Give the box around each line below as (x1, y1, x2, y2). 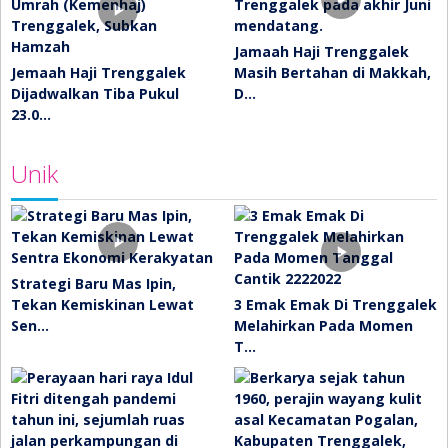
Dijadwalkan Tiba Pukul (11, 84, 179, 104)
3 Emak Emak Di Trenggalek (234, 295, 437, 315)
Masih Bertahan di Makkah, (234, 63, 431, 83)
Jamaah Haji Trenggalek (234, 42, 409, 62)
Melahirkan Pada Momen (234, 316, 413, 336)
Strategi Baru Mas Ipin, (11, 274, 176, 294)
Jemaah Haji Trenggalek (11, 63, 186, 83)
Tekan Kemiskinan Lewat (11, 295, 194, 315)
